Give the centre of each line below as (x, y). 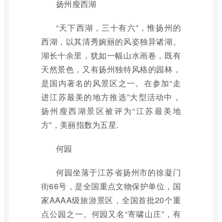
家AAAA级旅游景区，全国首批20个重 (111, 200)
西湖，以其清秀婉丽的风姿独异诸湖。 (111, 41)
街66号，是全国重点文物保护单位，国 (111, 186)
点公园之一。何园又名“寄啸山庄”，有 (111, 214)
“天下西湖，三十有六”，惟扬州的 (118, 28)
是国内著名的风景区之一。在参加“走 (111, 83)
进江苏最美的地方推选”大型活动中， (111, 97)
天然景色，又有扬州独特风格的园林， (111, 69)
